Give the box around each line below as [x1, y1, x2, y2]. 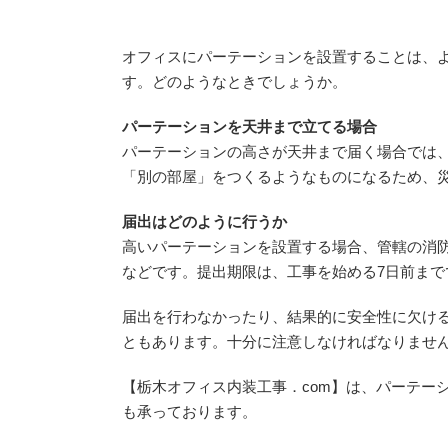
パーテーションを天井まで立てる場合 [122, 118, 377, 135]
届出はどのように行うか [122, 213, 287, 230]
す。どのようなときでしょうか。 [122, 73, 347, 90]
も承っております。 [122, 403, 257, 420]
